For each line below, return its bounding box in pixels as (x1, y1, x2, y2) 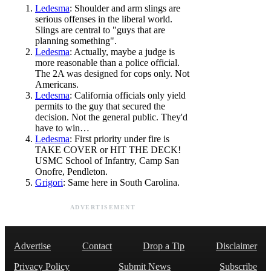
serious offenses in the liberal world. (35, 14, 172, 25)
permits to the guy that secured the (35, 101, 165, 112)
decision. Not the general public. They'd (35, 112, 188, 123)
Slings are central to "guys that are (35, 25, 165, 36)
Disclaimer (215, 241, 257, 252)
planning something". (35, 36, 117, 47)
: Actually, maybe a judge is (70, 47, 175, 57)
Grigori (35, 177, 63, 188)
